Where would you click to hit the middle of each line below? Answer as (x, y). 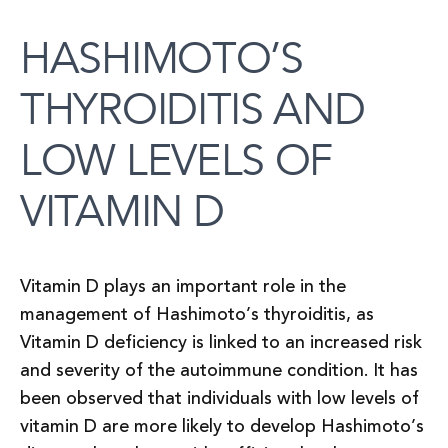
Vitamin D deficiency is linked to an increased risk (221, 343)
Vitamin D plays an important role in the (183, 287)
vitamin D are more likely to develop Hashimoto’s (222, 427)
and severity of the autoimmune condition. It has (219, 371)
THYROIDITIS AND (192, 109)
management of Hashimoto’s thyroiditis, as (197, 315)
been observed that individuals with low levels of (219, 399)
